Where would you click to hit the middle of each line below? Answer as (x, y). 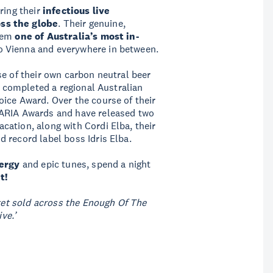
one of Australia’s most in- (77, 36)
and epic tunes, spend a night (87, 164)
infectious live (76, 11)
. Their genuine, (92, 23)
